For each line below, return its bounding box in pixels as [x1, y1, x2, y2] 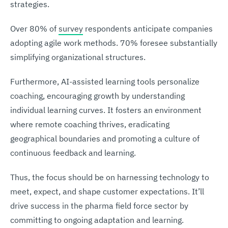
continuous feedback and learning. [10, 147, 136, 158]
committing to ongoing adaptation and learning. [10, 214, 184, 225]
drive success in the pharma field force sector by [10, 200, 188, 211]
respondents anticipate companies [83, 23, 213, 34]
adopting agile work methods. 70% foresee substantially [10, 37, 217, 48]
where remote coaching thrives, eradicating [10, 119, 169, 129]
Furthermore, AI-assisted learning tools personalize [10, 76, 199, 87]
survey [59, 23, 83, 34]
